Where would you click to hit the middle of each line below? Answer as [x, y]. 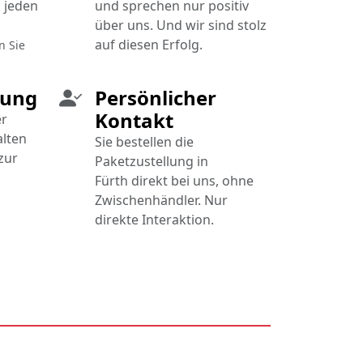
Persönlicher [156, 98]
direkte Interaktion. [154, 220]
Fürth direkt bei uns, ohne [174, 181]
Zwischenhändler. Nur [161, 201]
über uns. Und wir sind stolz [181, 26]
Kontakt [134, 121]
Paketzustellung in [152, 162]
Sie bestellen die [144, 142]
